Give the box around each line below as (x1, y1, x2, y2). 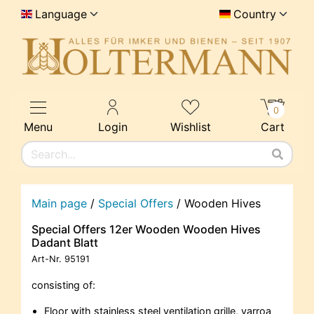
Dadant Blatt (32, 235, 98, 250)
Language (35, 7, 87, 21)
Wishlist (170, 120, 212, 135)
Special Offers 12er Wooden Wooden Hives (32, 222, 261, 237)
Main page (32, 196, 87, 211)
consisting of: (32, 279, 95, 292)
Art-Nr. (32, 254, 64, 265)
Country (233, 7, 276, 21)
